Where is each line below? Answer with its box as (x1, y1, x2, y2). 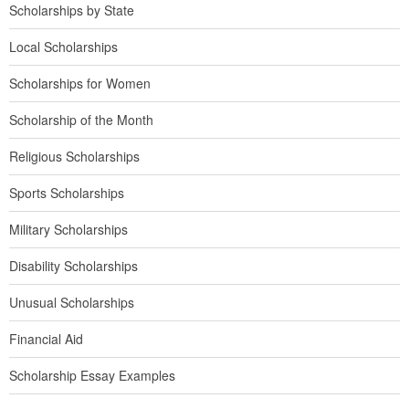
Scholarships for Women (9, 74, 151, 92)
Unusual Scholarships (9, 293, 134, 311)
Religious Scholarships (9, 147, 140, 165)
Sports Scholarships (9, 184, 124, 202)
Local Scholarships (9, 37, 118, 56)
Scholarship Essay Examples (9, 366, 175, 384)
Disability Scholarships (9, 257, 138, 275)
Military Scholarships (9, 220, 128, 238)
